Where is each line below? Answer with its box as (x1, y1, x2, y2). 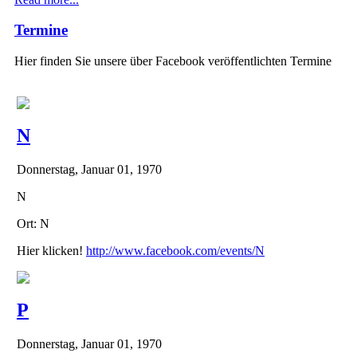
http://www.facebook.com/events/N (86, 243, 265, 257)
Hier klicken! (17, 243, 86, 257)
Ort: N (17, 216, 49, 230)
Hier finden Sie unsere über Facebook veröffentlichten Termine (14, 54, 331, 69)
